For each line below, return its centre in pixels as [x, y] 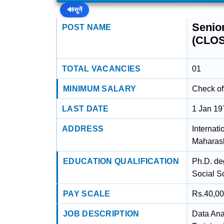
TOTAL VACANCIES [101, 69]
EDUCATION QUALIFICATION [121, 161]
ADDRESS [83, 129]
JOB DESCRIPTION [101, 214]
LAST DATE [85, 109]
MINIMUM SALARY [100, 89]
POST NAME [87, 27]
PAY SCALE [87, 194]
